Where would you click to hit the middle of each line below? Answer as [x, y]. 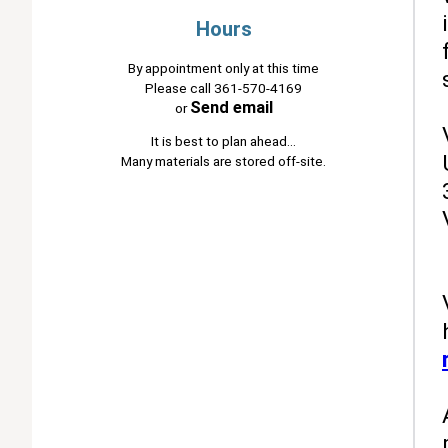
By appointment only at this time [223, 67]
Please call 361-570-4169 [223, 87]
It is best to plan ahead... [223, 141]
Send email [231, 107]
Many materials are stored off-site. [223, 161]
